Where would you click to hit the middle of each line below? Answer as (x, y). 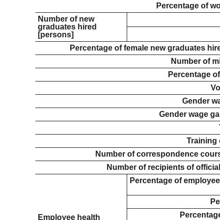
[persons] (56, 35)
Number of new (66, 19)
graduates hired (67, 27)
